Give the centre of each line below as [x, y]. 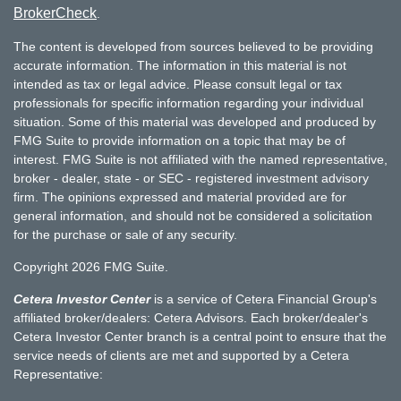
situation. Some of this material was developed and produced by [195, 121]
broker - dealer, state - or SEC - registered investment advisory [191, 178]
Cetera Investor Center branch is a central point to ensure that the [200, 336]
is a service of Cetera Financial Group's [264, 299]
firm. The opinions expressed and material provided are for [180, 196]
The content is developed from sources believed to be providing [193, 46]
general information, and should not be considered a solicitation [193, 215]
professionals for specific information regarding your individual [188, 102]
